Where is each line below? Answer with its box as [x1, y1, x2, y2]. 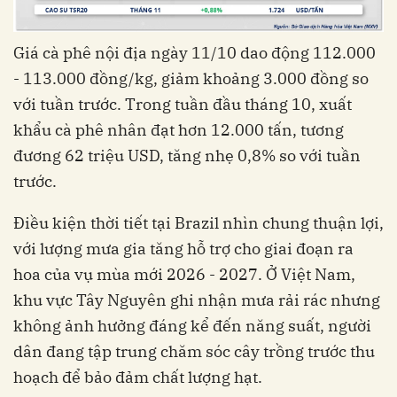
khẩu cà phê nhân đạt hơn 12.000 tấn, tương [13, 120, 344, 141]
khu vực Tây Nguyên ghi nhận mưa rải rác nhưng [13, 290, 380, 311]
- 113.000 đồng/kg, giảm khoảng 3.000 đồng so [13, 68, 369, 90]
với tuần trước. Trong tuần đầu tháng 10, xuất [13, 94, 352, 115]
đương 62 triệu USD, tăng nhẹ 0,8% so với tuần [13, 145, 361, 167]
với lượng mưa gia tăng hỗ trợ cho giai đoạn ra [13, 238, 354, 260]
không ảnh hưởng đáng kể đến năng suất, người [13, 315, 371, 337]
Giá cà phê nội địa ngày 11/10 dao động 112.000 [13, 43, 376, 64]
